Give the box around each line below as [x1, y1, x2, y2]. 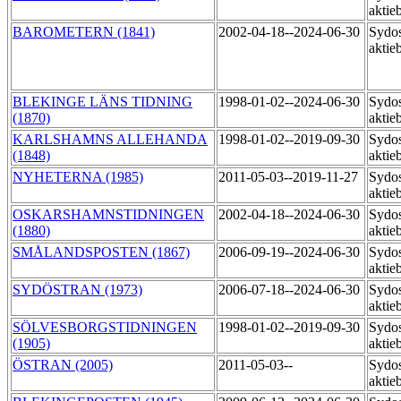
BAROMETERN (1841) [13, 24, 155, 40]
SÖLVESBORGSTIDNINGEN [13, 320, 197, 336]
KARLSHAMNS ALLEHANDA [13, 132, 208, 148]
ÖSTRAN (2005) [13, 357, 113, 373]
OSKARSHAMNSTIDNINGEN [13, 207, 204, 223]
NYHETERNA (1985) [13, 169, 143, 185]
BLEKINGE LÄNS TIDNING [13, 94, 192, 110]
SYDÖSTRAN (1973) [13, 282, 142, 298]
